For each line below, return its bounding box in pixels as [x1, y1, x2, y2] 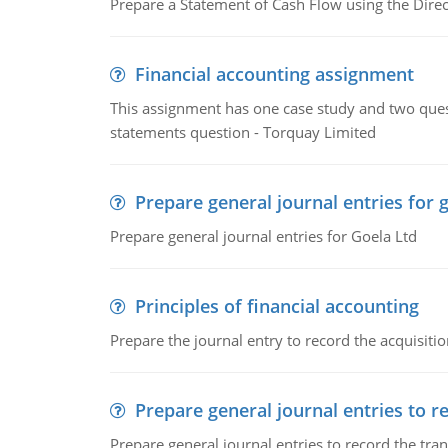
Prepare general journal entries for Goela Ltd [109, 226, 417, 246]
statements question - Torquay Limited [109, 122, 376, 142]
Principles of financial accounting [134, 294, 419, 318]
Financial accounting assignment [134, 62, 414, 86]
